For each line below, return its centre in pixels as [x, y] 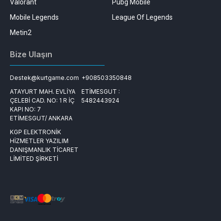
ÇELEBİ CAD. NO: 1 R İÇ [42, 100]
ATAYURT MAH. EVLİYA [43, 91]
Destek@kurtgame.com [44, 77]
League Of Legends [142, 17]
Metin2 [21, 32]
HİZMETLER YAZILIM [39, 141]
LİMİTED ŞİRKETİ [34, 158]
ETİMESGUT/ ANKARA [41, 118]
